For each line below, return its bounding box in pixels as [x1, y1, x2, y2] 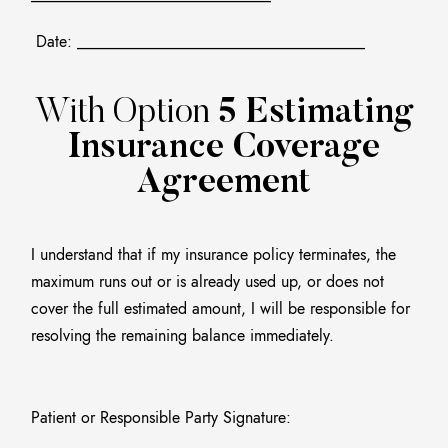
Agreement [137, 166, 311, 202]
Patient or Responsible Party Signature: [31, 406, 292, 430]
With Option [34, 96, 218, 132]
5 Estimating [217, 96, 414, 132]
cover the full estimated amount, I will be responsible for [31, 297, 411, 321]
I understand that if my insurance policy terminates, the [31, 243, 397, 267]
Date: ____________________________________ [31, 30, 366, 54]
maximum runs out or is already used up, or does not [31, 270, 385, 294]
